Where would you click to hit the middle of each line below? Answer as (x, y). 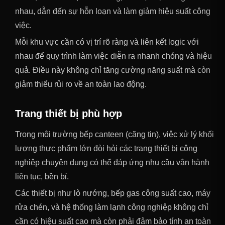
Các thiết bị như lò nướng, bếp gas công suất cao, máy (113, 193)
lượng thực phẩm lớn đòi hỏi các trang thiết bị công (106, 148)
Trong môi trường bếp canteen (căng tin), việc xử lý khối (115, 134)
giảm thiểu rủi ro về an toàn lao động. (81, 84)
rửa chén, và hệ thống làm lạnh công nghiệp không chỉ (112, 207)
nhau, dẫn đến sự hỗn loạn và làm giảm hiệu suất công (113, 11)
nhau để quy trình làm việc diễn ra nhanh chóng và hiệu (114, 56)
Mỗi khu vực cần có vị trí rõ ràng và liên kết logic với (107, 42)
